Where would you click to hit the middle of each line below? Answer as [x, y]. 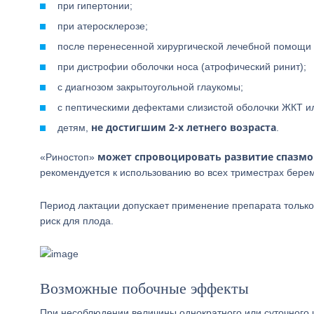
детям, [74, 128]
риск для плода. [77, 221]
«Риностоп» [69, 157]
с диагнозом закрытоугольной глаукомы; [150, 87]
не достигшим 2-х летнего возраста [184, 127]
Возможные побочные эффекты [144, 288]
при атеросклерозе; [103, 26]
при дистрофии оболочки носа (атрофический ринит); [182, 67]
